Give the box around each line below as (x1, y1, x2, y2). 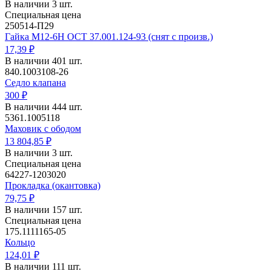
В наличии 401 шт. (5, 56, 82, 67)
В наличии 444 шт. (5, 102, 82, 113)
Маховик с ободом (5, 123, 81, 134)
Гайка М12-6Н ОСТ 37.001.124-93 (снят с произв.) (5, 31, 213, 42)
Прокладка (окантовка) (5, 180, 100, 191)
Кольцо (5, 237, 35, 248)
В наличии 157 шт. (5, 204, 82, 215)
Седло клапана (5, 77, 66, 88)
